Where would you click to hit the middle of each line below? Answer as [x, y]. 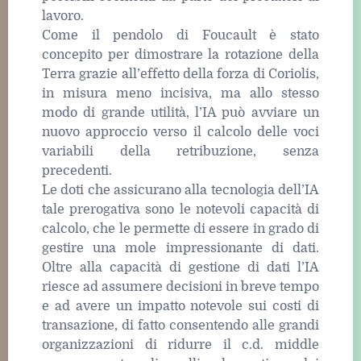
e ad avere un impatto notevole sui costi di [180, 307]
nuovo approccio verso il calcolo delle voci [180, 133]
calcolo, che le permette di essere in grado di [180, 229]
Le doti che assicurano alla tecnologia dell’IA [180, 191]
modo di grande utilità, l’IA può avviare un [180, 113]
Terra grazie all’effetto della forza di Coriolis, [180, 75]
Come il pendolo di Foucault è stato [180, 36]
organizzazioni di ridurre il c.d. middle [180, 345]
